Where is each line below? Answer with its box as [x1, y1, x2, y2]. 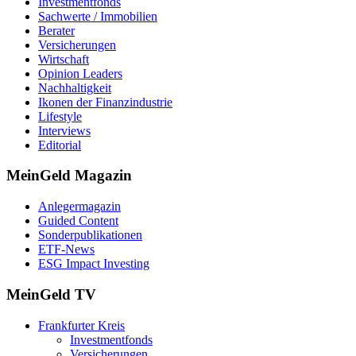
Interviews [38, 123, 91, 137]
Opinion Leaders [38, 66, 122, 80]
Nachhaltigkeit [38, 80, 111, 95]
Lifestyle [38, 109, 82, 123]
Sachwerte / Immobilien [38, 9, 157, 23]
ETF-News [38, 242, 95, 257]
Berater [38, 23, 75, 37]
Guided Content [38, 214, 118, 228]
